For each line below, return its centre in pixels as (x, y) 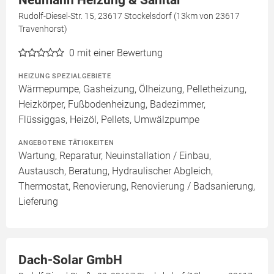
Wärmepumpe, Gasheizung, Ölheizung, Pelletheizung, (132, 89)
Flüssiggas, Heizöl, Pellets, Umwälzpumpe (109, 120)
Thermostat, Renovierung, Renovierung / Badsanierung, (137, 187)
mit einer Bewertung (120, 53)
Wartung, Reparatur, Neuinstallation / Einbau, (115, 156)
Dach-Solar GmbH (70, 260)
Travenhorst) (43, 29)
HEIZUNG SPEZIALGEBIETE (65, 76)
